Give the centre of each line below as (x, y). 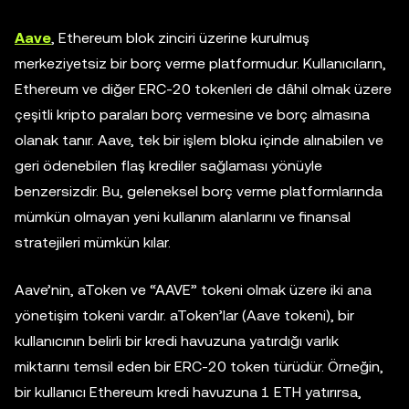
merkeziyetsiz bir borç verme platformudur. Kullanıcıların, (200, 64)
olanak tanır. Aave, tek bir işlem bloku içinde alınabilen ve (199, 141)
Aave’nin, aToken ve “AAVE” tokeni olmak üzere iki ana (193, 290)
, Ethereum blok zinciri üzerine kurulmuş (180, 38)
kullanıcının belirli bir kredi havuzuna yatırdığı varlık (177, 341)
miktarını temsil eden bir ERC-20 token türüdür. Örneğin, (199, 367)
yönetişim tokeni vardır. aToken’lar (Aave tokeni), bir (184, 316)
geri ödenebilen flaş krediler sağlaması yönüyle (168, 166)
